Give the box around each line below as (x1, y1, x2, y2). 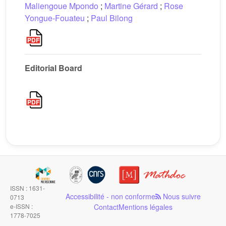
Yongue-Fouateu (25, 12, 85, 24)
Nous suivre (160, 191, 201, 201)
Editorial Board (25, 62, 82, 74)
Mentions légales (118, 202, 173, 212)
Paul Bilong (91, 12, 133, 24)
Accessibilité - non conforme (65, 191, 155, 201)
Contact (93, 202, 119, 212)
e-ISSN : (10, 202, 33, 210)
